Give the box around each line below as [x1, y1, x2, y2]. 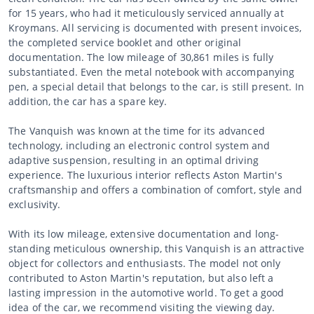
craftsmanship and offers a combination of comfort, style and [8, 182, 302, 196]
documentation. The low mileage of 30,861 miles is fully [8, 50, 274, 64]
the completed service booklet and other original [8, 35, 242, 49]
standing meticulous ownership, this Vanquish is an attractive [8, 241, 305, 255]
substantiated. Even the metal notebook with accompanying [8, 64, 295, 78]
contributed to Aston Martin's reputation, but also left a [8, 271, 274, 285]
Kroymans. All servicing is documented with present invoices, [8, 20, 301, 34]
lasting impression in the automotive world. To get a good [8, 285, 285, 299]
